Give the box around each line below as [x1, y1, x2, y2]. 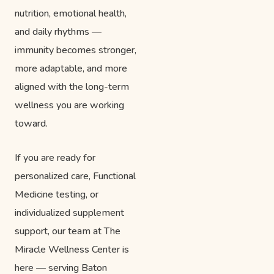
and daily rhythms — [15, 24, 102, 39]
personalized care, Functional [15, 169, 136, 183]
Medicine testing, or [15, 187, 98, 201]
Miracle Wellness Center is [15, 242, 129, 256]
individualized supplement [15, 206, 124, 220]
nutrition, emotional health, [15, 6, 127, 20]
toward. [15, 116, 48, 130]
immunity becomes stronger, [15, 43, 136, 57]
